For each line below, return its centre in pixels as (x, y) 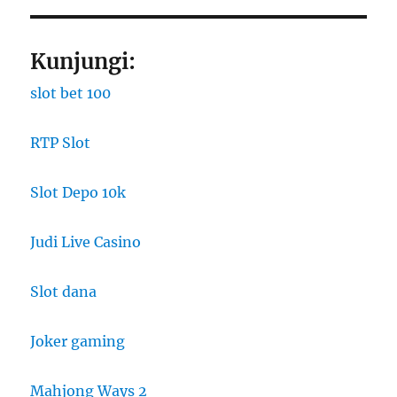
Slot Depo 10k (78, 193)
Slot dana (64, 292)
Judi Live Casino (86, 242)
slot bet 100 (71, 93)
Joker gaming (78, 342)
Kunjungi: (83, 62)
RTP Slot (61, 143)
